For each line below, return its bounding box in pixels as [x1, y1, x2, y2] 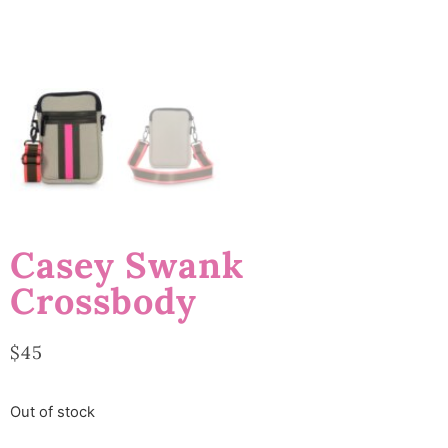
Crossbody [10, 278, 197, 325]
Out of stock [10, 402, 95, 421]
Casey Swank [10, 242, 244, 289]
